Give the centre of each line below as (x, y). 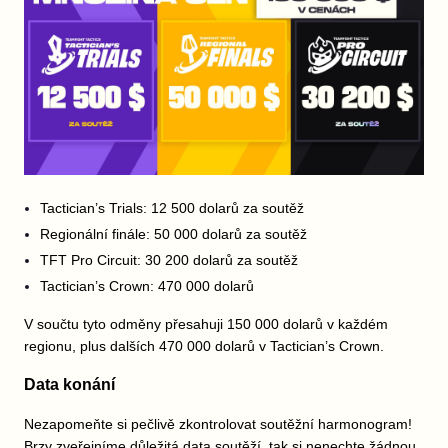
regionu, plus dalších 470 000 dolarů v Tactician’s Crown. (204, 346)
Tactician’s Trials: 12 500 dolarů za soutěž (172, 208)
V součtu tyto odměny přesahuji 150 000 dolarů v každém (206, 324)
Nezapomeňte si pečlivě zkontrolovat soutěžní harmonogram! (218, 424)
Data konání (69, 384)
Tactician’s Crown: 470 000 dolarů (149, 286)
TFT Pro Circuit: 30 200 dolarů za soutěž (169, 260)
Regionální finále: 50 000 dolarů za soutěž (173, 234)
